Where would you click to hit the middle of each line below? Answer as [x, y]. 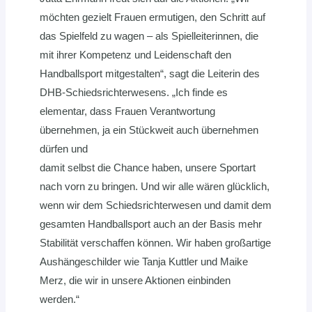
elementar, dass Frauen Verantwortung [127, 111]
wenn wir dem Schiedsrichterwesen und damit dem [156, 205]
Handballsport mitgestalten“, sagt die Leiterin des [150, 74]
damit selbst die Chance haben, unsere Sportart [148, 168]
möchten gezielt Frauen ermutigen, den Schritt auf [153, 17]
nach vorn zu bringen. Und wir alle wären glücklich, [155, 187]
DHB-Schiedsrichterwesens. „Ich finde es [134, 93]
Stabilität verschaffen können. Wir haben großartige [155, 243]
